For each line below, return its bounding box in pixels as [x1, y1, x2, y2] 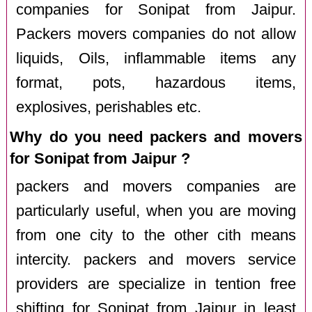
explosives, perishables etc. [16, 98, 202, 116]
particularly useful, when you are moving [16, 203, 296, 220]
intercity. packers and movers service [16, 251, 296, 269]
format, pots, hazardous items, [16, 74, 296, 91]
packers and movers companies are [16, 178, 296, 196]
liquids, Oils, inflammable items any [16, 49, 296, 67]
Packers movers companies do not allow [16, 25, 296, 42]
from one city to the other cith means [16, 227, 296, 244]
